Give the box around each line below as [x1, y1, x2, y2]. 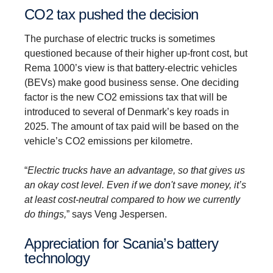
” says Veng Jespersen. [66, 208, 167, 219]
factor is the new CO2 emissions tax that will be [24, 91, 227, 102]
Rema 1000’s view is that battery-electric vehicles [24, 62, 237, 73]
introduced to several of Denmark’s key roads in [24, 106, 229, 117]
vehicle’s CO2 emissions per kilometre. [24, 135, 193, 146]
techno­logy [24, 249, 90, 266]
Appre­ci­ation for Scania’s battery [24, 235, 34, 252]
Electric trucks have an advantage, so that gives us [27, 165, 245, 175]
